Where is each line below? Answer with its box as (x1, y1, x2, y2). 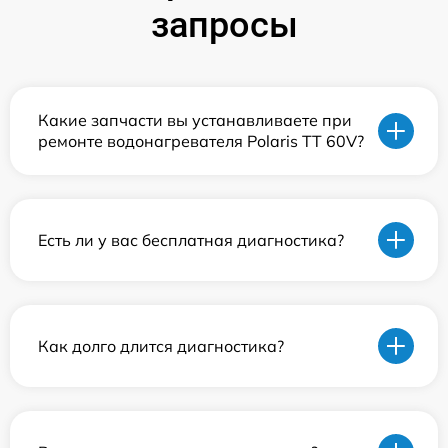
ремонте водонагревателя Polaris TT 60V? (38, 131, 364, 151)
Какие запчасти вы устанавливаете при (38, 110, 352, 130)
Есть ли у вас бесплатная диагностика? (38, 229, 344, 250)
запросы (150, 4, 298, 46)
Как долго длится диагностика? (38, 335, 284, 356)
